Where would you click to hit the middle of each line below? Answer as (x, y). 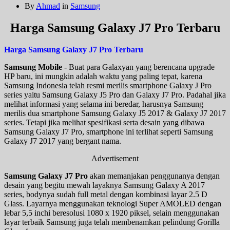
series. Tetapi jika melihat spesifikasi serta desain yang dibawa (104, 123)
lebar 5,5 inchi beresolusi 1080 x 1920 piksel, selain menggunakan (112, 213)
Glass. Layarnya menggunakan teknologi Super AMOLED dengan (113, 204)
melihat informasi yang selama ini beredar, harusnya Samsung (104, 104)
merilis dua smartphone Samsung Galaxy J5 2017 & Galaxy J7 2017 (115, 113)
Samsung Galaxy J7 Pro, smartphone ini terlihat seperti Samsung (109, 132)
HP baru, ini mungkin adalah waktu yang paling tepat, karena (103, 76)
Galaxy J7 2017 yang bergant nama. (63, 141)
